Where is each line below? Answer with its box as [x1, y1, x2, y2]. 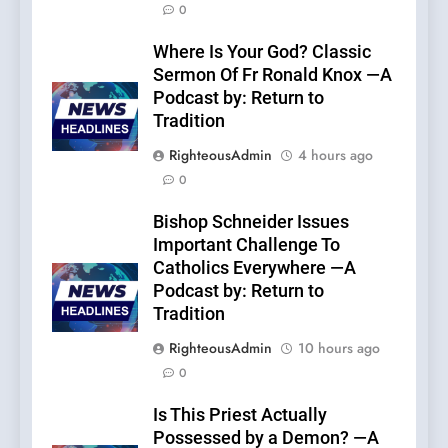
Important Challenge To [153, 235, 340, 256]
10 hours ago [298, 338, 380, 359]
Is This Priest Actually [153, 405, 327, 426]
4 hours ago [298, 145, 373, 166]
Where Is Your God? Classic [153, 42, 371, 63]
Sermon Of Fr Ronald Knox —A [153, 65, 392, 86]
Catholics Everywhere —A [153, 258, 356, 279]
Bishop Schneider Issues [153, 212, 349, 233]
